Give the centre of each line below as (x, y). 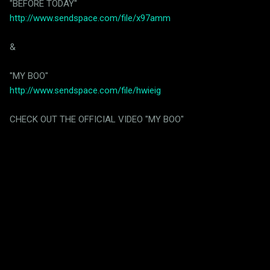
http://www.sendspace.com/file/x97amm (90, 18)
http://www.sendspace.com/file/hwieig (85, 90)
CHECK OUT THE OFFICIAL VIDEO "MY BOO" (97, 119)
